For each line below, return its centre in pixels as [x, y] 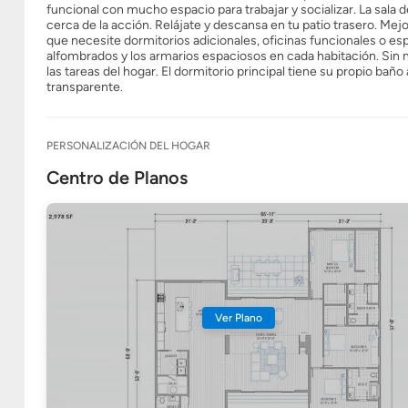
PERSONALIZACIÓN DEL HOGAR [128, 146]
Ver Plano [238, 318]
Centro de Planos [117, 178]
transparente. [85, 87]
